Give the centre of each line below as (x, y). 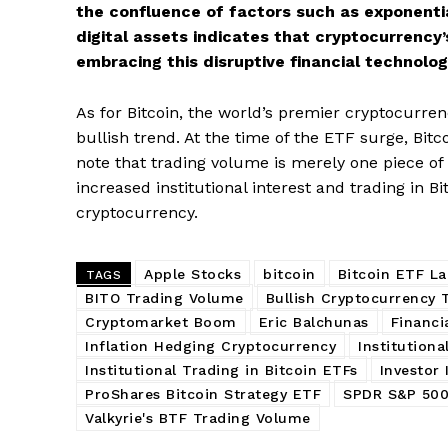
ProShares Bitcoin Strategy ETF (203, 394)
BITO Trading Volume (164, 298)
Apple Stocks (192, 274)
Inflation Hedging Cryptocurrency (210, 346)
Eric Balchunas (313, 322)
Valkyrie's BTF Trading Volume (198, 418)
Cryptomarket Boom (161, 322)
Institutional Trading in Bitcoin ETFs (221, 370)
